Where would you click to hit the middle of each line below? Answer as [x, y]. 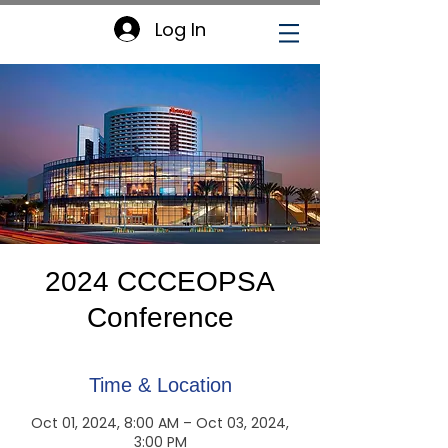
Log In [180, 29]
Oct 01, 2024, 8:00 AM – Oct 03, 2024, [160, 423]
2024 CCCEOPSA [160, 281]
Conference [160, 317]
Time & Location [160, 385]
